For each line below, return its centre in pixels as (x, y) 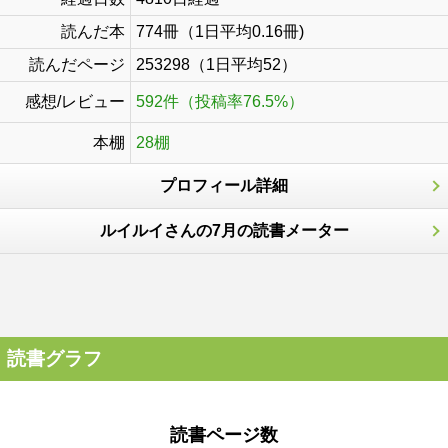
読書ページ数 (224, 435)
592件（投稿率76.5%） (220, 101)
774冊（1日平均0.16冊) (220, 31)
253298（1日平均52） (216, 64)
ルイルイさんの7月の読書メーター (224, 230)
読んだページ (77, 64)
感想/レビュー (75, 101)
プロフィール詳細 (224, 185)
